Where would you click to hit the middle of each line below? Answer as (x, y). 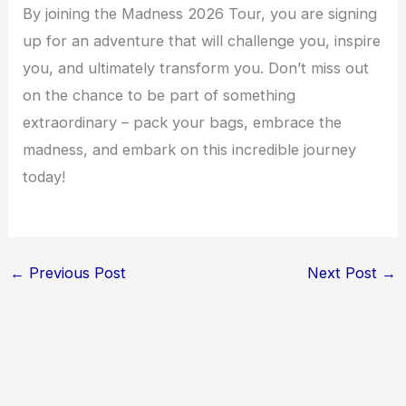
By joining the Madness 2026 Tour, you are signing (200, 14)
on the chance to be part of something (159, 96)
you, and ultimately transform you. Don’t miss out (196, 68)
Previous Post (75, 272)
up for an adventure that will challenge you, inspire (202, 41)
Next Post (345, 272)
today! (44, 177)
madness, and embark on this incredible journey (190, 150)
